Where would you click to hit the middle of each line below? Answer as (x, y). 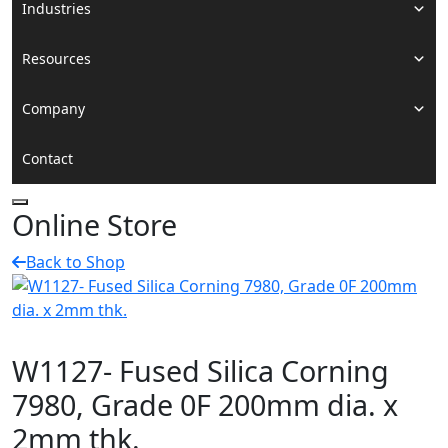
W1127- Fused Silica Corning (200, 371)
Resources (56, 59)
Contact (47, 159)
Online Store (94, 225)
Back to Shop (75, 262)
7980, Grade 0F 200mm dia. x (205, 405)
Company (53, 109)
